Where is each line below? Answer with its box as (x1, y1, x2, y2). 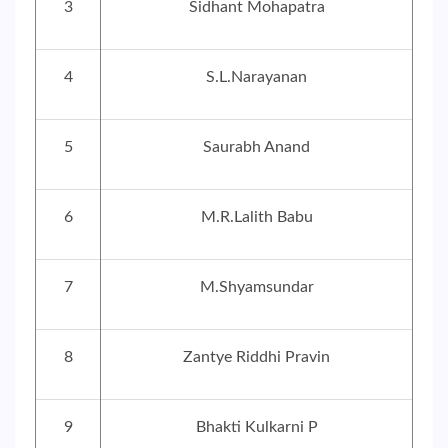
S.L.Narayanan (206, 69, 307, 85)
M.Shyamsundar (199, 279, 314, 295)
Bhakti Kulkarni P (195, 419, 318, 435)
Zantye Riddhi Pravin (183, 349, 330, 365)
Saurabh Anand (203, 139, 310, 155)
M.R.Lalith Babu (200, 209, 313, 225)
